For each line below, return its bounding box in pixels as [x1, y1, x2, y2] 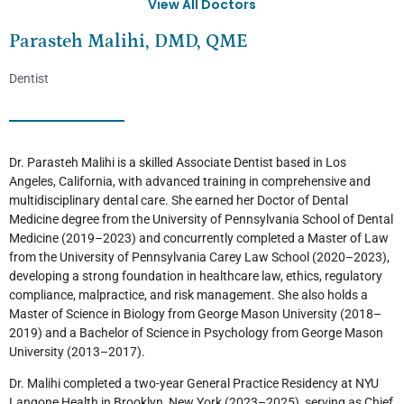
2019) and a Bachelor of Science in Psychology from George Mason [9, 325, 383, 340]
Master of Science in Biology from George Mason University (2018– [9, 306, 381, 321]
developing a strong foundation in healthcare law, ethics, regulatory [9, 268, 382, 283]
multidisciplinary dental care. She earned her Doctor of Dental [9, 192, 348, 207]
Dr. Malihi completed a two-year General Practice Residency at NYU [9, 375, 379, 390]
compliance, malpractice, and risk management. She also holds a [9, 287, 368, 302]
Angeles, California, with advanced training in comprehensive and [9, 173, 371, 188]
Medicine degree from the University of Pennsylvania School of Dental [9, 211, 393, 226]
